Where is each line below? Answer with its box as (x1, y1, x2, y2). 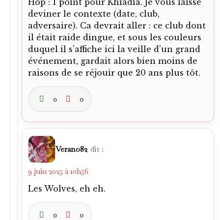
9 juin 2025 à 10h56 (28, 166, 88, 176)
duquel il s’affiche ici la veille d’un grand (28, 44, 200, 54)
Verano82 (55, 144, 87, 154)
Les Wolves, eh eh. (28, 184, 106, 193)
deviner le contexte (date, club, (28, 9, 160, 19)
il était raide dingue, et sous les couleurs (28, 32, 201, 42)
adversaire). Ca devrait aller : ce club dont (28, 21, 206, 30)
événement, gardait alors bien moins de (28, 56, 197, 66)
